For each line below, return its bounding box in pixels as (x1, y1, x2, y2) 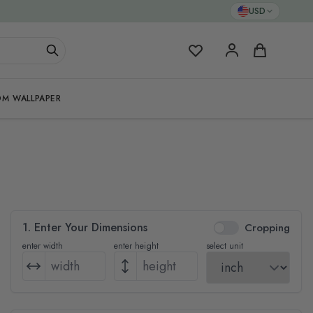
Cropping (244, 220, 290, 235)
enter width (22, 240, 63, 252)
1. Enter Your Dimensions (22, 219, 147, 235)
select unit (206, 240, 244, 252)
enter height (114, 240, 159, 252)
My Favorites (187, 41, 246, 57)
